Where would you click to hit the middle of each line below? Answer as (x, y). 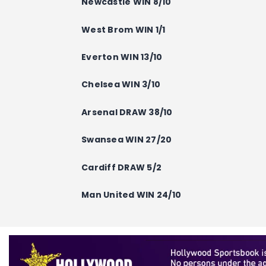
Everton (101, 57)
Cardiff (100, 167)
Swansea (104, 140)
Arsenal (101, 112)
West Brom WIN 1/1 (123, 29)
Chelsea (101, 85)
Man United (109, 195)
